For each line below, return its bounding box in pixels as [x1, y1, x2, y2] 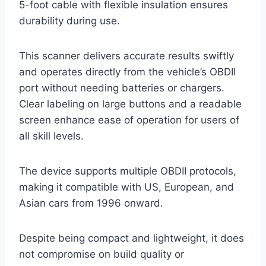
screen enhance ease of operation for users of [19, 114, 239, 126]
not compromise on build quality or [19, 248, 184, 261]
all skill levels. [19, 130, 84, 142]
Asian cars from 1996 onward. [19, 197, 163, 210]
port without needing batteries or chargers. [19, 82, 224, 94]
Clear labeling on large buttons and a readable [19, 98, 242, 110]
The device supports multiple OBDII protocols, [19, 165, 236, 178]
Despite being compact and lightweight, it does [19, 232, 244, 245]
